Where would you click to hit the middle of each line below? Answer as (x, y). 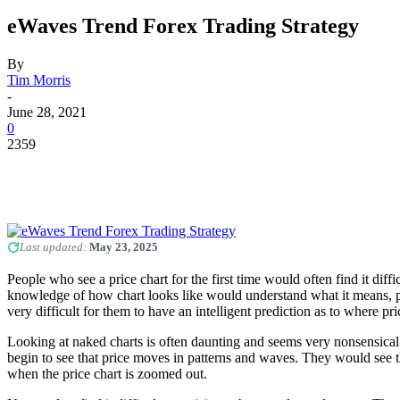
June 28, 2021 (47, 112)
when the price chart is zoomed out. (107, 373)
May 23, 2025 (124, 246)
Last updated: (54, 246)
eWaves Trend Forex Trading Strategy (183, 26)
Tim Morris (39, 79)
